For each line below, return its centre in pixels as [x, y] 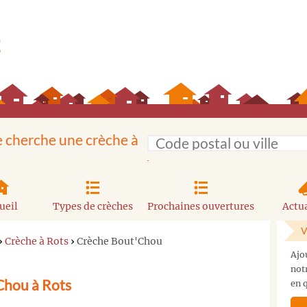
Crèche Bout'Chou [120, 241]
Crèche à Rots [37, 241]
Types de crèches [93, 206]
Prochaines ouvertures [201, 206]
